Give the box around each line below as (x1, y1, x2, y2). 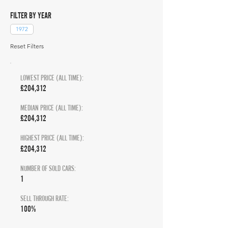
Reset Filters (10, 42, 44, 50)
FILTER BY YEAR (10, 10, 51, 20)
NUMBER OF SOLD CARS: (20, 164, 76, 173)
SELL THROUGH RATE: (20, 194, 69, 203)
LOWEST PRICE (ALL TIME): (20, 73, 83, 82)
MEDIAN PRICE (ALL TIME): (20, 103, 83, 112)
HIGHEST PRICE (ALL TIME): (20, 133, 84, 142)
